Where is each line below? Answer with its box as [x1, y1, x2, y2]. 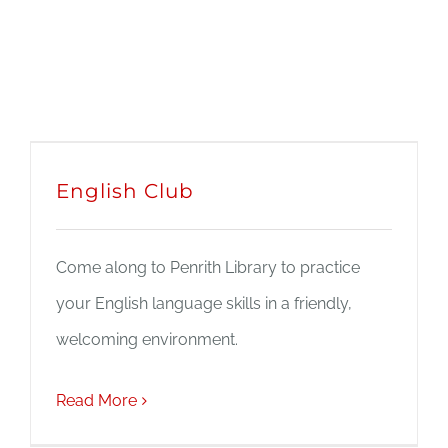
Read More [56, 391, 137, 410]
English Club [56, 179, 194, 203]
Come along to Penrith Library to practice [56, 258, 360, 277]
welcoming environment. [56, 330, 238, 349]
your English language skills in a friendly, [56, 294, 352, 313]
